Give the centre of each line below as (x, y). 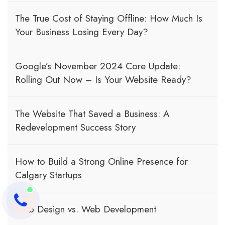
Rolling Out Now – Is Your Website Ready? (103, 79)
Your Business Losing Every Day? (82, 32)
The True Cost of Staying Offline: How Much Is (109, 18)
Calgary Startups (48, 175)
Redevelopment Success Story (75, 127)
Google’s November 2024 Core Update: (98, 66)
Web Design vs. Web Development (86, 209)
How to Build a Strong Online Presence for (101, 161)
